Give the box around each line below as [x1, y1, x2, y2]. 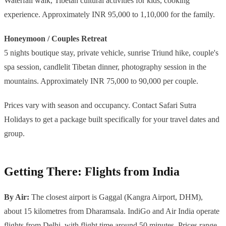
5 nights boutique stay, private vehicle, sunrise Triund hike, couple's [4, 48, 218, 58]
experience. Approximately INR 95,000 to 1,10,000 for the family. [4, 10, 215, 19]
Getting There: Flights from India [4, 165, 180, 179]
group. [4, 129, 25, 138]
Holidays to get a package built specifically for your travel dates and [4, 115, 219, 124]
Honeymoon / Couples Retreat [4, 34, 107, 43]
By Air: [4, 193, 29, 202]
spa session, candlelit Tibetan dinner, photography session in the [4, 63, 206, 72]
